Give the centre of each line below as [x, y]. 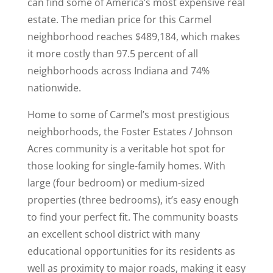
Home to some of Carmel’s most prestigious [128, 115]
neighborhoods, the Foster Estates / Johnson [130, 132]
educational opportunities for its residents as [131, 251]
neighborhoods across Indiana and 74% [118, 71]
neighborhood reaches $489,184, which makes [133, 37]
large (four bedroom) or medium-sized [116, 183]
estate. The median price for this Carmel [119, 19]
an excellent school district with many [113, 234]
